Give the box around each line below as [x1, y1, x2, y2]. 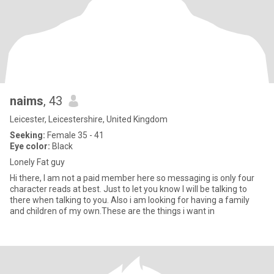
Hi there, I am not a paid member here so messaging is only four [10, 173, 254, 183]
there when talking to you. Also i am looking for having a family [10, 195, 250, 205]
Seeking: [10, 130, 45, 140]
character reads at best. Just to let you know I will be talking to [10, 184, 103, 194]
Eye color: [10, 141, 50, 151]
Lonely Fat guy [10, 157, 65, 167]
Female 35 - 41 [45, 130, 104, 140]
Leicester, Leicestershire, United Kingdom [10, 114, 168, 124]
